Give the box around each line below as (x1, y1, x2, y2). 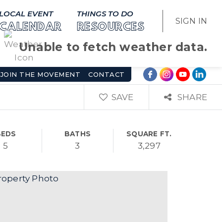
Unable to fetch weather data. (19, 40, 207, 54)
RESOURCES (76, 22, 145, 32)
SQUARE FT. (126, 129, 172, 138)
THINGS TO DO (76, 9, 133, 18)
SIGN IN (175, 16, 207, 26)
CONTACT (88, 70, 125, 78)
